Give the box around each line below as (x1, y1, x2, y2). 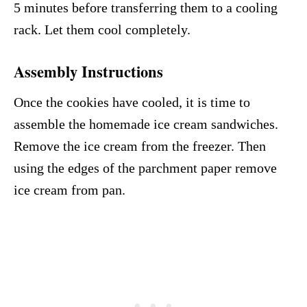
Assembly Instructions (14, 60, 163, 83)
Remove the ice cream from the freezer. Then (14, 138, 266, 153)
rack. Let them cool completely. (14, 21, 191, 37)
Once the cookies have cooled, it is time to (14, 94, 250, 110)
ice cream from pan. (14, 182, 125, 197)
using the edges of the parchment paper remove (14, 160, 277, 175)
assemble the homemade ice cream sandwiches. (14, 116, 278, 132)
